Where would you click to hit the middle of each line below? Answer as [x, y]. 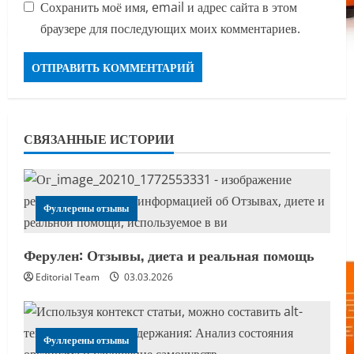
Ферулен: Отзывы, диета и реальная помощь [169, 255]
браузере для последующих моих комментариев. [170, 29]
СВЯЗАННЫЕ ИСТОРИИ [99, 139]
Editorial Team [68, 277]
